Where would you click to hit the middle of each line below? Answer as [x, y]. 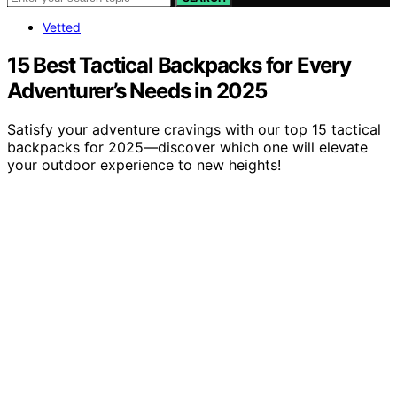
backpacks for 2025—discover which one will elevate [187, 148]
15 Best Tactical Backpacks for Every [179, 65]
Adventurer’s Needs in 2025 [137, 90]
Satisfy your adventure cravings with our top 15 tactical [194, 130]
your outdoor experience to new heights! [144, 165]
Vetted [62, 27]
